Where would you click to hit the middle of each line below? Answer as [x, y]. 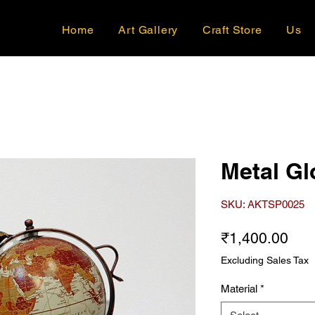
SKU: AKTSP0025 [263, 205]
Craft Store [232, 30]
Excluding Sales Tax [265, 261]
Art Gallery [148, 30]
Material [239, 289]
